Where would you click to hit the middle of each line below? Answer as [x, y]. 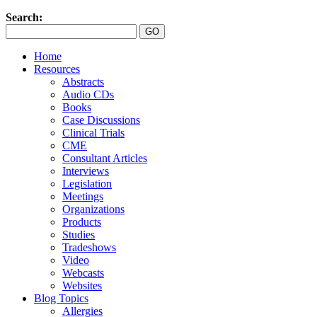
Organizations [93, 209]
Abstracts [83, 82]
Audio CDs [88, 94]
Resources [57, 69]
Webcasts [83, 273]
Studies [79, 235]
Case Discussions [101, 120]
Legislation [87, 184]
